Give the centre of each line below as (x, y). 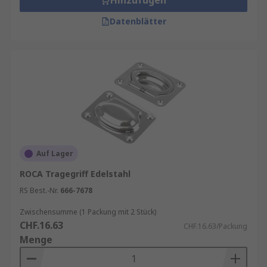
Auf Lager (55, 153)
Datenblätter (138, 21)
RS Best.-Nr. (39, 190)
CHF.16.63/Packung (215, 226)
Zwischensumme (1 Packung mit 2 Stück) (88, 212)
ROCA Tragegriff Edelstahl (75, 174)
